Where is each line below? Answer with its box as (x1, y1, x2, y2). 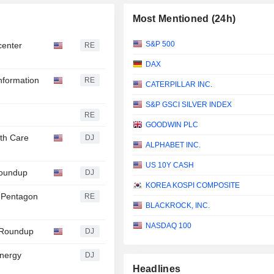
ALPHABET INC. (145, 141, 201, 150)
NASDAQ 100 (145, 221, 191, 231)
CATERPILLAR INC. (145, 80, 212, 89)
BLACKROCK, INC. (145, 201, 210, 210)
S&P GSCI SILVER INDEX (145, 100, 232, 109)
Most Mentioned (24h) (132, 13, 236, 24)
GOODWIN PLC (145, 120, 198, 130)
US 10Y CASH (145, 161, 194, 170)
